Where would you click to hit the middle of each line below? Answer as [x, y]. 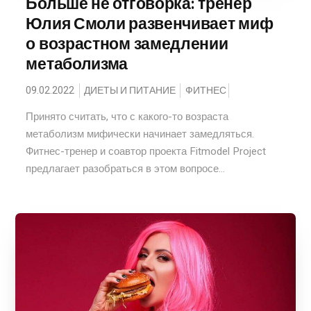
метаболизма [77, 64]
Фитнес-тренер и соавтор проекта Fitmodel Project [146, 151]
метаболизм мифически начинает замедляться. [140, 134]
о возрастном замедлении [127, 44]
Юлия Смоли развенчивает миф [150, 24]
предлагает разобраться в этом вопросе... [126, 169]
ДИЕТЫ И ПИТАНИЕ [130, 91]
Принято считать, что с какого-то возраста [127, 117]
